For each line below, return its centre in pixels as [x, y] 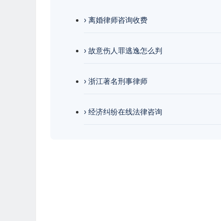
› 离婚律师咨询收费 [116, 20]
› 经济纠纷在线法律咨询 [123, 112]
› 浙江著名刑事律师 [116, 81]
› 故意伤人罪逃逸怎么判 [123, 51]
